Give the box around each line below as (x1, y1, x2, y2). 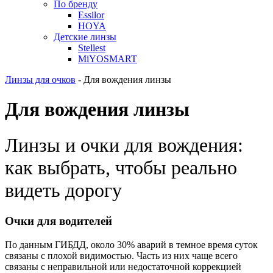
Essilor (78, 10, 104, 20)
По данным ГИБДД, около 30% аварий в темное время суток (5, 239, 258, 250)
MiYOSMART (78, 54, 137, 64)
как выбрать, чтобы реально (5, 156, 237, 179)
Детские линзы (54, 32, 116, 42)
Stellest (78, 43, 105, 53)
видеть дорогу (5, 179, 122, 201)
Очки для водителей (5, 214, 112, 228)
